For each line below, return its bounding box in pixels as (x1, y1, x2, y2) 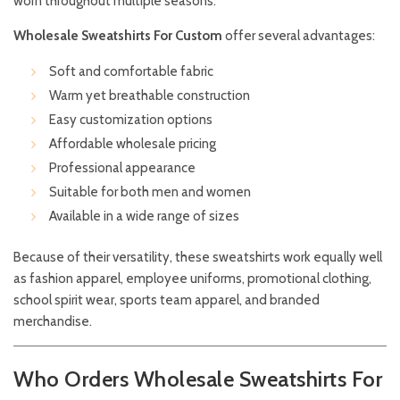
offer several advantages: (222, 28, 375, 44)
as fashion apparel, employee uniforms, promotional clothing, (13, 271, 371, 287)
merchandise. (13, 313, 92, 329)
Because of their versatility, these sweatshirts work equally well (13, 249, 382, 265)
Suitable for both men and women (49, 184, 251, 200)
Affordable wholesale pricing (49, 136, 216, 152)
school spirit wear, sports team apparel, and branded (13, 292, 320, 308)
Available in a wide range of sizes (49, 208, 239, 224)
